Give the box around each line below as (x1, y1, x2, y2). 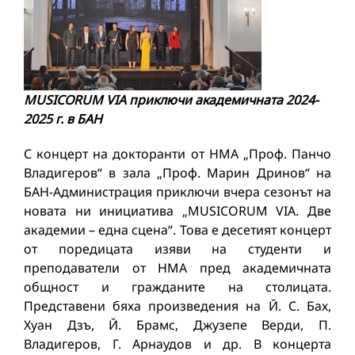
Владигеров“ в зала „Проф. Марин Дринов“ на (24, 164, 331, 181)
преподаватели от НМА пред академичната (24, 259, 331, 277)
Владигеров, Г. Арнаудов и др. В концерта (24, 335, 331, 353)
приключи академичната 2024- (129, 91, 319, 109)
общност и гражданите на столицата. (24, 278, 331, 296)
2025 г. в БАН (24, 110, 102, 128)
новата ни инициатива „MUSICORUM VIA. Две (24, 202, 331, 219)
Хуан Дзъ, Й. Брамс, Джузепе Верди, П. (24, 316, 331, 334)
